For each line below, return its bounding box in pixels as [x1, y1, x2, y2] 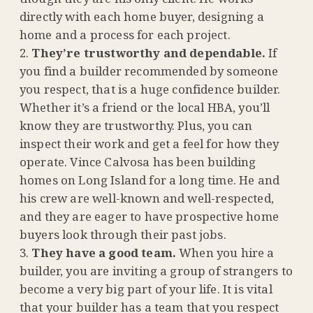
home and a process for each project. [20, 27, 231, 43]
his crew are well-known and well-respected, [20, 190, 274, 207]
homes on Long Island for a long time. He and [20, 172, 280, 189]
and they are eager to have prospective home [20, 208, 279, 225]
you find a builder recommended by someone [20, 63, 279, 80]
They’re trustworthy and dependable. [31, 45, 269, 61]
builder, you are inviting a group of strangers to [20, 263, 293, 279]
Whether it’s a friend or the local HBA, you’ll [20, 99, 270, 116]
